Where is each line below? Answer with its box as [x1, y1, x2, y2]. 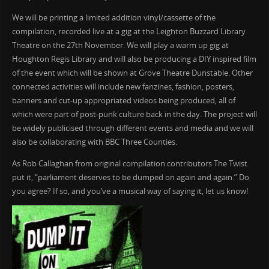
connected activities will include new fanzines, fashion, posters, [11, 82, 234, 92]
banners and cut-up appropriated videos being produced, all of [11, 95, 235, 106]
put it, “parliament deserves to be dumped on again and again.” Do [11, 172, 249, 183]
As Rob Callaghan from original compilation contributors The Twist [11, 158, 247, 169]
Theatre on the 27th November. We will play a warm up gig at [11, 40, 229, 51]
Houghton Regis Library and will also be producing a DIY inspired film [11, 54, 256, 65]
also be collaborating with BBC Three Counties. [11, 137, 177, 148]
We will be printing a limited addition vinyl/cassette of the [11, 13, 216, 23]
